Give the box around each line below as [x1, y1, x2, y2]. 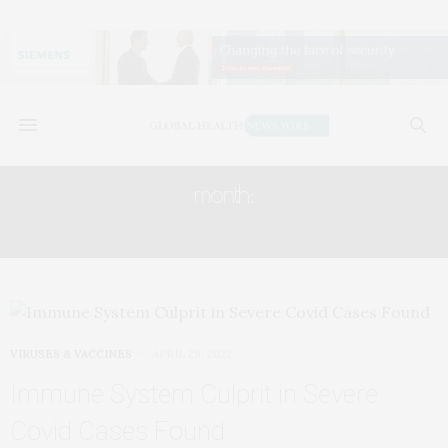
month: [194, 179, 254, 209]
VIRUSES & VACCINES [10, 347, 132, 362]
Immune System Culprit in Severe [10, 379, 378, 410]
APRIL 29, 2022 [152, 347, 232, 362]
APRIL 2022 [163, 214, 285, 244]
